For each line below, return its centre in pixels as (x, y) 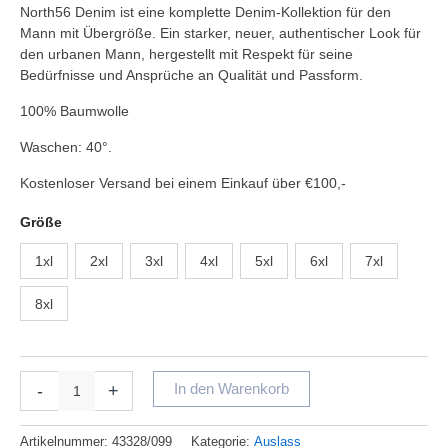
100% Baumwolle (74, 111)
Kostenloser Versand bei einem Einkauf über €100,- (183, 183)
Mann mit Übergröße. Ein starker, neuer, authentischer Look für (220, 33)
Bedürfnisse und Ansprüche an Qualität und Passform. (191, 75)
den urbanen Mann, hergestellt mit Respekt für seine (186, 54)
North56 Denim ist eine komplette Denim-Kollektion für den (205, 12)
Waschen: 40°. (66, 147)
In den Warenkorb (231, 389)
